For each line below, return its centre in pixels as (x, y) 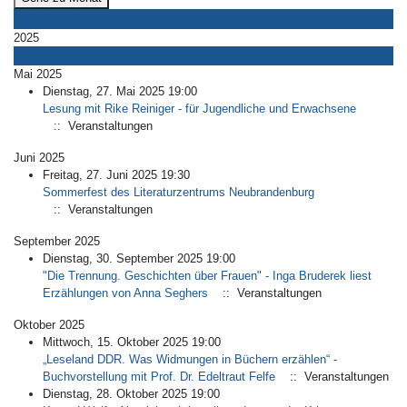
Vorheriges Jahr (55, 19)
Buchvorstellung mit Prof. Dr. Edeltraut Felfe (159, 377)
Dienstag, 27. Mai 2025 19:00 (120, 91)
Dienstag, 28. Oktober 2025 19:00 (131, 394)
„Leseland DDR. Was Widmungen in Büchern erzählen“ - (190, 359)
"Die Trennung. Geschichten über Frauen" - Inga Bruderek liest (207, 276)
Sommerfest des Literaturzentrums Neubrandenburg (179, 192)
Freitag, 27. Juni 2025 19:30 (116, 175)
